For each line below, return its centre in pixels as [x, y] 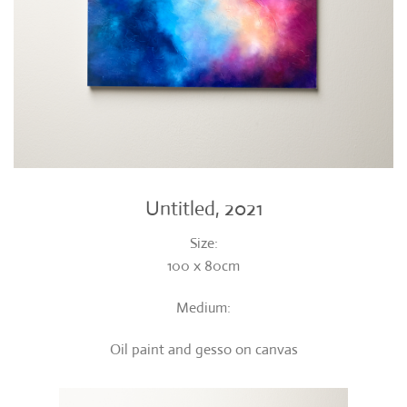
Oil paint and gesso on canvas [203, 349]
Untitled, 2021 [203, 208]
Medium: [203, 307]
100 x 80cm [203, 266]
